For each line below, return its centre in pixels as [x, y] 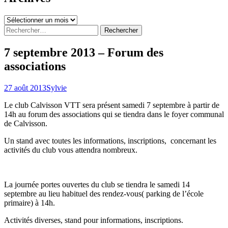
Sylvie [56, 88]
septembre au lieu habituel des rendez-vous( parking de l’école [104, 193]
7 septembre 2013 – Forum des [84, 52]
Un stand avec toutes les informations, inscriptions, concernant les [110, 140]
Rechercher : [24, 28]
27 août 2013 [25, 88]
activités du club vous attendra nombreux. [71, 150]
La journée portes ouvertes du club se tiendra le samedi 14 [97, 184]
